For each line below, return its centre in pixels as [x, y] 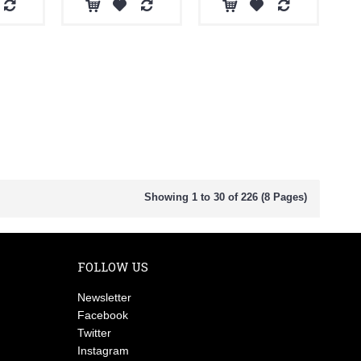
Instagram [104, 351]
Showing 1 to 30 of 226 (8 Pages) [226, 197]
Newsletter [105, 297]
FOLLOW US [113, 267]
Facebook [103, 315]
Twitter [95, 333]
